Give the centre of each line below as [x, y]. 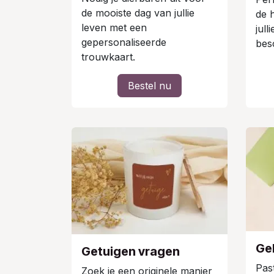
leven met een [114, 28]
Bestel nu [150, 86]
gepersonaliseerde [124, 43]
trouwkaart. [108, 57]
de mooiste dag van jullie [138, 13]
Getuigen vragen [131, 251]
